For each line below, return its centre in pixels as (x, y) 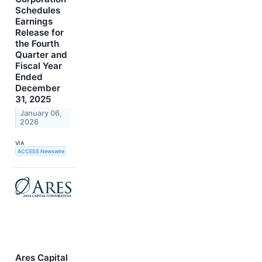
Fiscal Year (39, 66)
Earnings (34, 22)
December (38, 88)
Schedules (38, 11)
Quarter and (41, 55)
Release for (39, 33)
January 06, (41, 113)
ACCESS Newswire (41, 151)
